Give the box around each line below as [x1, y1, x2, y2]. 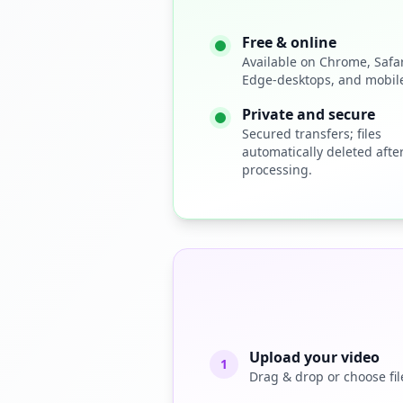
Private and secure [242, 104, 375, 124]
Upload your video [249, 347, 380, 367]
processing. [242, 161, 312, 178]
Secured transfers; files [242, 125, 381, 142]
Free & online [242, 32, 336, 52]
